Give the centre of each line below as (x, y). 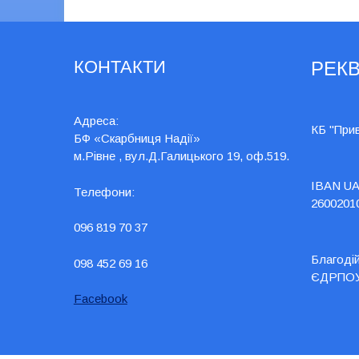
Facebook (100, 298)
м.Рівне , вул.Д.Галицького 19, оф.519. (181, 156)
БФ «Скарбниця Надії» (137, 138)
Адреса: (96, 121)
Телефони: (104, 192)
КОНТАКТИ (119, 67)
